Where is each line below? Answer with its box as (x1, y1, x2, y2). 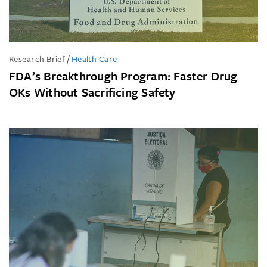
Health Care (71, 52, 117, 65)
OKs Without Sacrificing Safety (9, 83, 176, 101)
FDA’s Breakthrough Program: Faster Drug (9, 67, 238, 85)
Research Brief (9, 52, 66, 65)
